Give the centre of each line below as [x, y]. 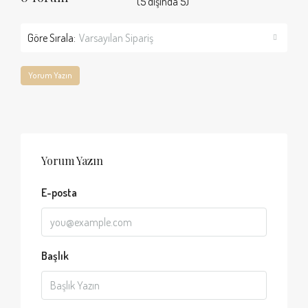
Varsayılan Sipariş [116, 38]
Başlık [55, 256]
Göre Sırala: [52, 38]
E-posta [59, 193]
